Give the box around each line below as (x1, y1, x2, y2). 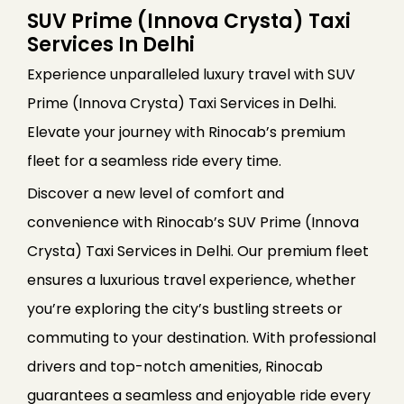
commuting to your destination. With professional (27, 327, 376, 349)
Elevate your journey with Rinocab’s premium (27, 122, 345, 143)
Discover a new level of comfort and (27, 183, 284, 205)
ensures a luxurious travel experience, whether (27, 270, 356, 291)
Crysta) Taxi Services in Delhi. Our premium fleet (27, 241, 369, 262)
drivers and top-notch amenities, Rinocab (27, 356, 323, 378)
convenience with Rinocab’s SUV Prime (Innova (27, 212, 359, 234)
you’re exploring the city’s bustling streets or (27, 298, 343, 320)
